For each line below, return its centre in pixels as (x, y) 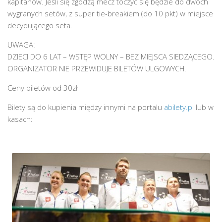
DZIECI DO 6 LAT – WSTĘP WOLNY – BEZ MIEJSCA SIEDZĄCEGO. (111, 56)
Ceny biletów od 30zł (42, 88)
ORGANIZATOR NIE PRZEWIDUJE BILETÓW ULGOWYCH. (97, 68)
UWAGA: (21, 45)
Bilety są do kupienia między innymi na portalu (86, 107)
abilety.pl (179, 107)
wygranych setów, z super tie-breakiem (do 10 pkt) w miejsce (110, 13)
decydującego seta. (40, 25)
